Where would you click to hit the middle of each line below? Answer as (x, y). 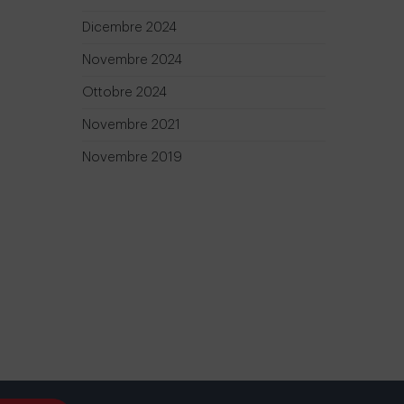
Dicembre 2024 (129, 27)
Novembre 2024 (132, 60)
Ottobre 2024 (124, 92)
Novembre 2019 (132, 157)
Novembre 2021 (131, 124)
